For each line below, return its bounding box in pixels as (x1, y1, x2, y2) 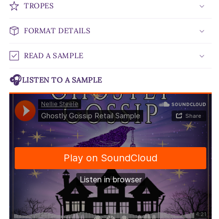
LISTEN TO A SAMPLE (22, 75, 102, 85)
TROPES (24, 1, 54, 11)
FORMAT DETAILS (24, 26, 91, 36)
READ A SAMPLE (24, 51, 84, 61)
